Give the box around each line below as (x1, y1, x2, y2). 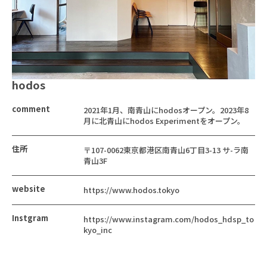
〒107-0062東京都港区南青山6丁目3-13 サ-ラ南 (83, 144, 249, 156)
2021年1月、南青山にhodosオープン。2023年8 (83, 104, 249, 116)
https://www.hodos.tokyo (83, 184, 179, 196)
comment (12, 103, 50, 115)
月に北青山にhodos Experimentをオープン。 (83, 115, 245, 127)
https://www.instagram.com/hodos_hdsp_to (83, 213, 254, 225)
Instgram (12, 212, 48, 224)
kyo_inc (83, 224, 112, 236)
